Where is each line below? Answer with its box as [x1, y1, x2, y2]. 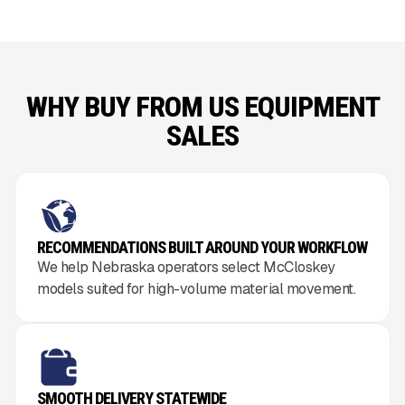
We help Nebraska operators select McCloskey [37, 258, 335, 278]
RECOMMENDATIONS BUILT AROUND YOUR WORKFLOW [37, 238, 367, 258]
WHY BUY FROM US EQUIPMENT [25, 89, 380, 125]
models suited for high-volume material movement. [37, 279, 355, 299]
